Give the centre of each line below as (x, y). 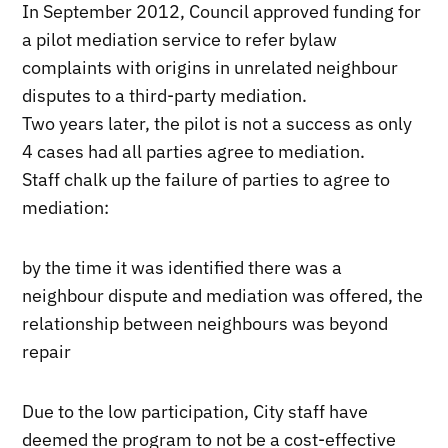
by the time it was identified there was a (182, 268)
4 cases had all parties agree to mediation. (194, 152)
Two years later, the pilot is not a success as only (217, 124)
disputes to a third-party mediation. (165, 96)
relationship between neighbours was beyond (205, 324)
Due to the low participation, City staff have (195, 412)
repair (47, 352)
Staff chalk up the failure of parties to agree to (206, 180)
